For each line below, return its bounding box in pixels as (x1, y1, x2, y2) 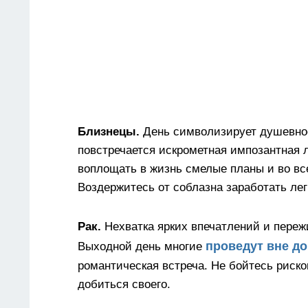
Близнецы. (78, 125, 143, 139)
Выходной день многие (78, 240, 206, 254)
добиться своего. (78, 278, 170, 291)
